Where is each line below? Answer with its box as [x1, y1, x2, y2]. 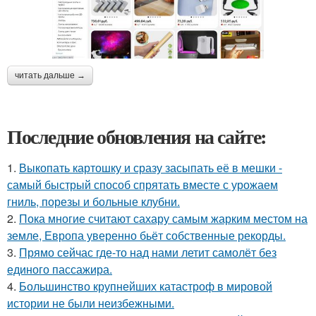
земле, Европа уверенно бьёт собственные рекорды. [7, 226, 286, 243]
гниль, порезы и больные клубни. [7, 193, 180, 209]
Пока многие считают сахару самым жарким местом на [19, 209, 308, 226]
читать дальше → [15, 70, 85, 80]
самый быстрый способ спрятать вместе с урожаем [7, 176, 278, 193]
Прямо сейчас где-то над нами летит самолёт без [19, 243, 276, 260]
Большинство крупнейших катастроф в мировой [19, 277, 272, 294]
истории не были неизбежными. [7, 294, 174, 311]
